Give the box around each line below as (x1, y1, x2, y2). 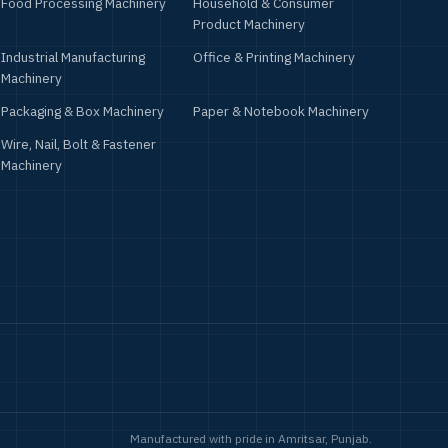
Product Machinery (192, 15, 305, 34)
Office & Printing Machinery (192, 48, 355, 67)
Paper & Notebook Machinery (192, 102, 369, 121)
